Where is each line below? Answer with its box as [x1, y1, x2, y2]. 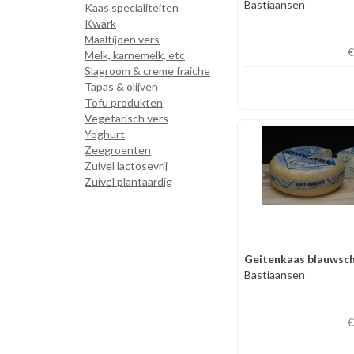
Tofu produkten [85, 96, 163, 109]
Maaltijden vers [85, 32, 160, 46]
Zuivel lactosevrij [85, 159, 168, 172]
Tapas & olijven [85, 80, 158, 93]
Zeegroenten [85, 143, 151, 156]
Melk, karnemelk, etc [85, 48, 185, 62]
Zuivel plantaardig [85, 175, 172, 188]
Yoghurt [85, 127, 125, 141]
